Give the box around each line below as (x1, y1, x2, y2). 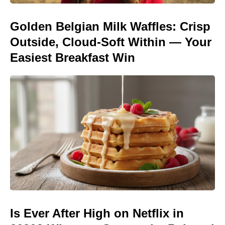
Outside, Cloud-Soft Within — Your (10, 35, 211, 49)
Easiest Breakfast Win (10, 50, 135, 64)
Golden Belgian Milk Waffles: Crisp (10, 19, 210, 33)
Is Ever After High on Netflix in (10, 206, 184, 220)
